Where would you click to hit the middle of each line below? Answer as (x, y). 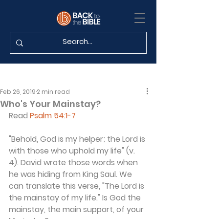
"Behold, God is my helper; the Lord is (78, 139)
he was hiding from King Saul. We (71, 174)
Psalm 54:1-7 (53, 116)
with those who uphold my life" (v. (73, 151)
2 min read (53, 92)
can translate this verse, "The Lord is (77, 186)
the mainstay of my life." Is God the (76, 198)
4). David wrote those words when (74, 163)
